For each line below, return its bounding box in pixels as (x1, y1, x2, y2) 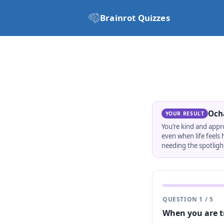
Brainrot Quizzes (100, 12, 170, 23)
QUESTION (162, 195, 199, 204)
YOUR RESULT (165, 110, 204, 117)
